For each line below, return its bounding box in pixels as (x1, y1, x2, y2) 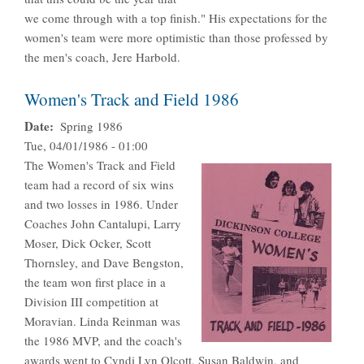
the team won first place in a (24, 274, 166, 291)
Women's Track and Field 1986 (24, 88, 239, 111)
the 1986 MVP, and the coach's (24, 332, 182, 349)
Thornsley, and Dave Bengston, (24, 254, 184, 271)
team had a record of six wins (24, 176, 174, 193)
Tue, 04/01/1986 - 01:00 (24, 137, 148, 154)
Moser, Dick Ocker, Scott (24, 235, 151, 252)
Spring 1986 (59, 118, 123, 135)
